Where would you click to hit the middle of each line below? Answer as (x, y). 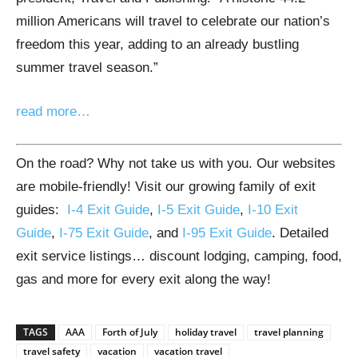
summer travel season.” (87, 67)
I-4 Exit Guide (108, 210)
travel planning (289, 332)
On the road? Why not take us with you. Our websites (176, 164)
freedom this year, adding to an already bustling (157, 44)
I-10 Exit (273, 210)
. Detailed (300, 233)
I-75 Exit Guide (104, 233)
